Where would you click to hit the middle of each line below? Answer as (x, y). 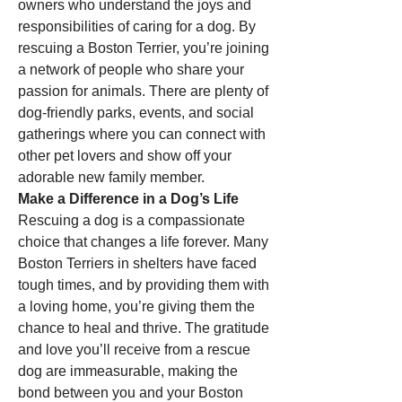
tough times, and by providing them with (144, 285)
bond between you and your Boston (131, 393)
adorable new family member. (111, 177)
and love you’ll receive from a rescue (134, 350)
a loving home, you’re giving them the (136, 306)
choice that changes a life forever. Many (143, 242)
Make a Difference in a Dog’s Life (128, 199)
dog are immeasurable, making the (128, 371)
